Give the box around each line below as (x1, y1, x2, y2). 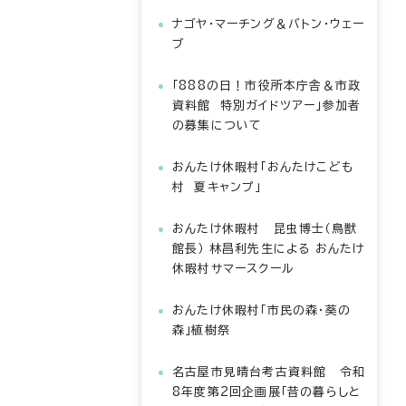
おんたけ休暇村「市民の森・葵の (172, 304, 351, 316)
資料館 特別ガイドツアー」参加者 (172, 100, 362, 111)
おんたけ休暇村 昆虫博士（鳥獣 (172, 223, 357, 235)
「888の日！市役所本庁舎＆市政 (172, 80, 362, 92)
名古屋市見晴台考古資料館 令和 (172, 366, 365, 378)
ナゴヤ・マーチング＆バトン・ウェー (172, 18, 365, 30)
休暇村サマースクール (172, 263, 295, 275)
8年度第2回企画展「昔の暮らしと (172, 386, 362, 398)
